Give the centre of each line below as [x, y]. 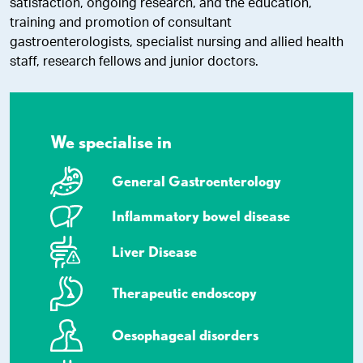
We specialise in [111, 142]
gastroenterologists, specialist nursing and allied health [177, 42]
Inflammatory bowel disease [201, 216]
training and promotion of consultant [121, 23]
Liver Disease [154, 251]
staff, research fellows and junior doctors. [134, 62]
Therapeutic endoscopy [184, 293]
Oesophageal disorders [185, 335]
